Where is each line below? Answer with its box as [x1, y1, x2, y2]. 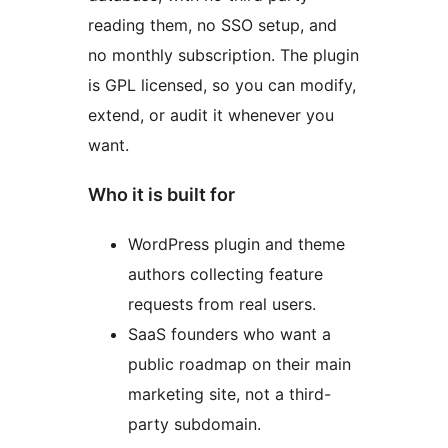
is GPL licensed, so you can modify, [88, 75, 356, 96]
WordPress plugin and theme [128, 233, 345, 254]
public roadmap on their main [128, 353, 351, 374]
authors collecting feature [128, 263, 323, 284]
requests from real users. [128, 293, 316, 314]
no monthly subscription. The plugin [88, 45, 359, 66]
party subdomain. [128, 413, 261, 434]
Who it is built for [88, 184, 235, 206]
